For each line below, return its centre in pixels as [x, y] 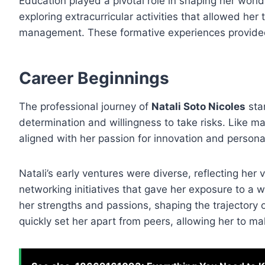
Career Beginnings [94, 78]
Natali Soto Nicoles [198, 107]
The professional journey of [85, 107]
